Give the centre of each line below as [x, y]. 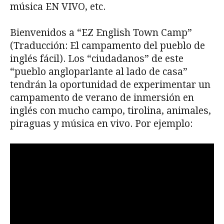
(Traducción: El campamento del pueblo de [107, 45]
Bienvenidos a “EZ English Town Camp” [101, 32]
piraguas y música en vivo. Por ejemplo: [101, 123]
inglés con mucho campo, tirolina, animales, [110, 110]
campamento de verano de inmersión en [102, 97]
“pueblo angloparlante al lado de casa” [99, 71]
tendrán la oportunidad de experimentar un [110, 84]
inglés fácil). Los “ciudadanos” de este [97, 58]
